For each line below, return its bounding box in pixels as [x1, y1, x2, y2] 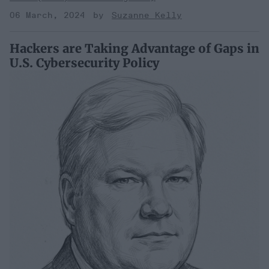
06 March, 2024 [10, 10, 85, 20]
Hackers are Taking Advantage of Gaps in [10, 40, 259, 56]
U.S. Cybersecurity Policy [10, 55, 159, 70]
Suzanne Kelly [112, 10, 182, 20]
